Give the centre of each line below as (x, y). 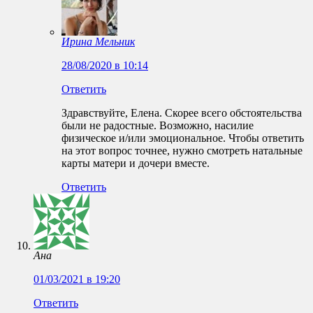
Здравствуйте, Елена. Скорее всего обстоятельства (182, 113)
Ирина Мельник (98, 42)
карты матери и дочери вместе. (136, 163)
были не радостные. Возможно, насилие (158, 126)
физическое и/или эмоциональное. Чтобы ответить (183, 138)
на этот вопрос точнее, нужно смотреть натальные (182, 151)
